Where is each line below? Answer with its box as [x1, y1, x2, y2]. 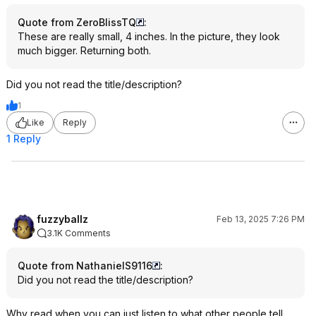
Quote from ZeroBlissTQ [18, 16, 136, 28]
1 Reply [6, 132, 41, 145]
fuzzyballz [37, 212, 88, 225]
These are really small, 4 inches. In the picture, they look [18, 30, 280, 42]
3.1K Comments [47, 227, 111, 238]
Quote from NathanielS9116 [18, 259, 152, 272]
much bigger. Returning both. [18, 44, 151, 56]
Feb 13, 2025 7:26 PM [217, 213, 305, 224]
